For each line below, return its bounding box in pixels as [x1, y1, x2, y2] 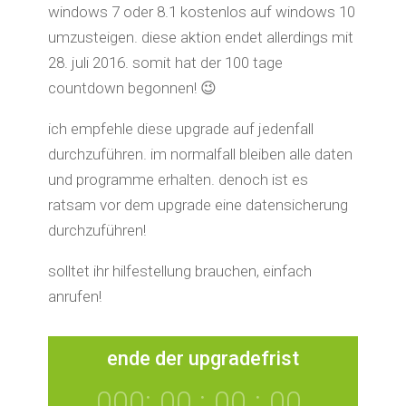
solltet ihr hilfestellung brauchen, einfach [47, 262, 312, 280]
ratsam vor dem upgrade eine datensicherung [47, 196, 348, 214]
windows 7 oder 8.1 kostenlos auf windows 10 [47, 3, 355, 21]
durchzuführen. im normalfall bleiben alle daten [47, 145, 353, 163]
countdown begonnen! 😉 [47, 79, 217, 97]
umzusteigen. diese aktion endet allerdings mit [47, 28, 353, 46]
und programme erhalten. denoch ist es [47, 170, 308, 188]
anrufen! [47, 287, 101, 305]
